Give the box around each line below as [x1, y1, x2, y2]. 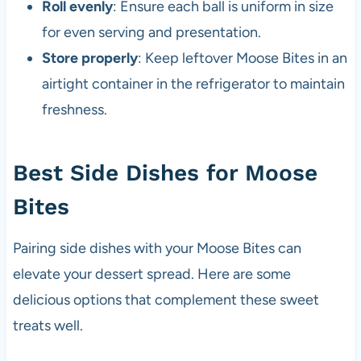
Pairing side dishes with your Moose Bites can [12, 239, 301, 258]
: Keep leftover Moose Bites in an [137, 49, 347, 68]
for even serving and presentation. [41, 23, 261, 42]
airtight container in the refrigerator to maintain [41, 75, 345, 93]
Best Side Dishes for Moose [12, 160, 317, 187]
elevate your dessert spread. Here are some [12, 265, 291, 284]
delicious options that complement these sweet [12, 291, 319, 309]
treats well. [12, 317, 83, 335]
